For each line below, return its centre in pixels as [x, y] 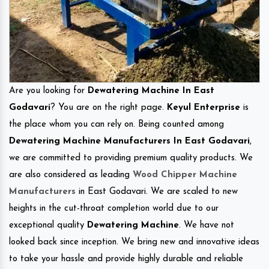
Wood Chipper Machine [185, 175]
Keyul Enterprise [204, 107]
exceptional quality [48, 225]
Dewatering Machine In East [151, 91]
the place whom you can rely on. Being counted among [116, 124]
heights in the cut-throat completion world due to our [114, 208]
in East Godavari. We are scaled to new [157, 192]
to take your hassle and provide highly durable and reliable [126, 259]
